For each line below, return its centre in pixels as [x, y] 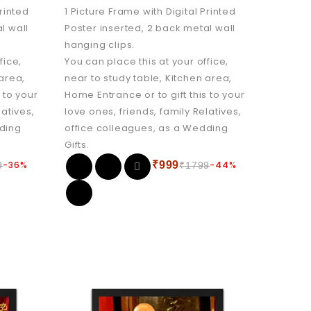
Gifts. [77, 144]
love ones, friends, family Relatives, [153, 111]
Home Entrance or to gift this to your [154, 94]
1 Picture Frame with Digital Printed [150, 11]
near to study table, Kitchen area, [148, 78]
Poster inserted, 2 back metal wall [150, 28]
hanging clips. [100, 44]
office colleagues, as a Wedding [146, 128]
